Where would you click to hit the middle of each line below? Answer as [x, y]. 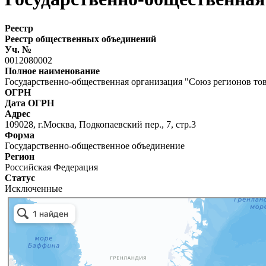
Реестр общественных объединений [80, 39]
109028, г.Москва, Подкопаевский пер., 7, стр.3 [100, 124]
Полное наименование [52, 71]
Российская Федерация [51, 167]
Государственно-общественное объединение [95, 145]
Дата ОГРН [29, 103]
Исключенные [34, 188]
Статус [20, 178]
